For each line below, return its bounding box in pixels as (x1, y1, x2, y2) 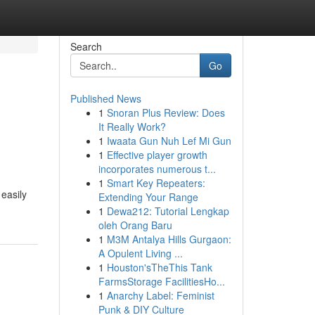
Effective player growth (106, 148, 207, 162)
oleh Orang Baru (98, 218, 172, 232)
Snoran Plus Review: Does (106, 105, 225, 120)
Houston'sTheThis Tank (106, 260, 212, 274)
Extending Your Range (98, 190, 198, 204)
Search (70, 39, 102, 53)
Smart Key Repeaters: (106, 176, 205, 190)
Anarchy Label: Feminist (106, 288, 214, 302)
